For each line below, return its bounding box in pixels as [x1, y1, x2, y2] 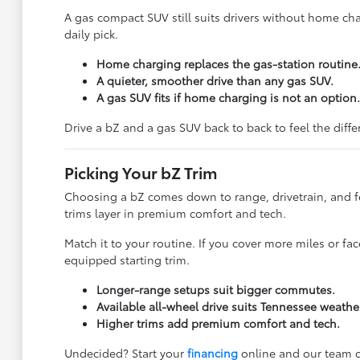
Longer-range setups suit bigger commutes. [96, 280, 335, 297]
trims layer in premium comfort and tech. [63, 204, 286, 221]
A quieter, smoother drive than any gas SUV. [96, 72, 333, 88]
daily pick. [63, 25, 118, 42]
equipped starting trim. [63, 251, 190, 268]
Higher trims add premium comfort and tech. [96, 314, 340, 331]
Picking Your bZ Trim [63, 160, 218, 183]
